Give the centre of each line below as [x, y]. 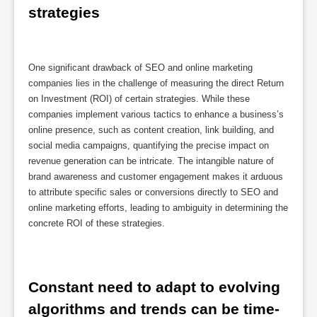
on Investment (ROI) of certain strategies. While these [139, 99]
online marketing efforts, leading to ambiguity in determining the [158, 208]
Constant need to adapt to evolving [154, 287]
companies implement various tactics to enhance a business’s [156, 115]
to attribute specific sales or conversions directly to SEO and [153, 192]
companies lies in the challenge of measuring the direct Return [156, 83]
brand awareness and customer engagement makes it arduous [156, 177]
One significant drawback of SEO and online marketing [140, 68]
